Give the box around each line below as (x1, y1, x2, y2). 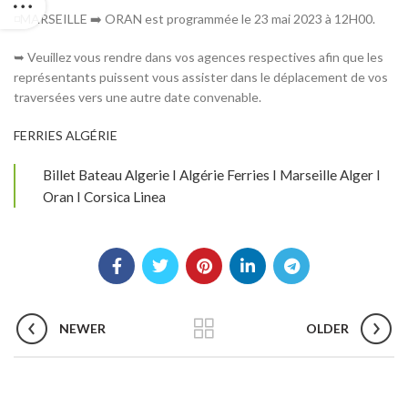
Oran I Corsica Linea (43, 189, 166, 206)
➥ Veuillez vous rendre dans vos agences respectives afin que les (14, 49, 383, 66)
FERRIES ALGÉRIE (14, 127, 117, 144)
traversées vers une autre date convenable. (14, 89, 261, 106)
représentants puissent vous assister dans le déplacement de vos (14, 69, 388, 86)
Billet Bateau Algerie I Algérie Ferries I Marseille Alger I (43, 167, 381, 184)
